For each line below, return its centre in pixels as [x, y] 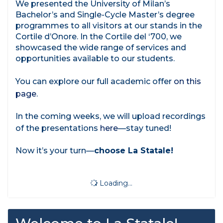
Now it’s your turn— [55, 151]
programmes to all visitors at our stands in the [109, 26]
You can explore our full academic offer [95, 82]
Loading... [115, 183]
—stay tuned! [145, 128]
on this [187, 82]
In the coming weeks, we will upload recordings [111, 116]
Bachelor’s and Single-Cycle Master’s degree [105, 15]
